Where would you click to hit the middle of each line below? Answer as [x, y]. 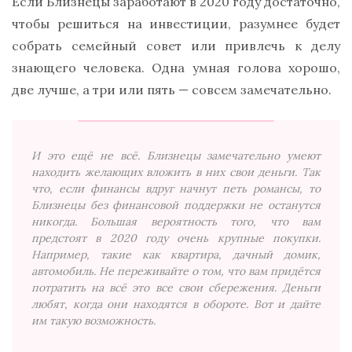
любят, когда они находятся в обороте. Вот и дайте [176, 304]
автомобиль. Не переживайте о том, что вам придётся [176, 271]
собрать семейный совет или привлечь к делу [176, 45]
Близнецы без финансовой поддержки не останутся [176, 205]
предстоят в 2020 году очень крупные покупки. [176, 238]
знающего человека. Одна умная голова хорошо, [176, 67]
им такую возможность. [93, 320]
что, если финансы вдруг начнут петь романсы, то [176, 188]
